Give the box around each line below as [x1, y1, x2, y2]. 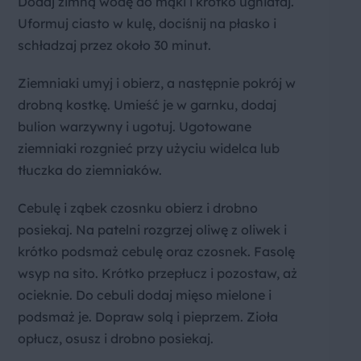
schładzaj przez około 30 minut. [18, 37, 211, 54]
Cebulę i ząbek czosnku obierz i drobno [18, 200, 258, 217]
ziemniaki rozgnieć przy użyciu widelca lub [18, 140, 280, 157]
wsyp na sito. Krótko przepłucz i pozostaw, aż [18, 265, 297, 282]
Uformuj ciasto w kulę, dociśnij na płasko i [18, 15, 276, 32]
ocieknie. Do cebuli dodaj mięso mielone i [18, 287, 272, 304]
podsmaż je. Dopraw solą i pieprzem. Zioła [18, 309, 278, 326]
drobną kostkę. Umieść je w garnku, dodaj [18, 97, 276, 114]
